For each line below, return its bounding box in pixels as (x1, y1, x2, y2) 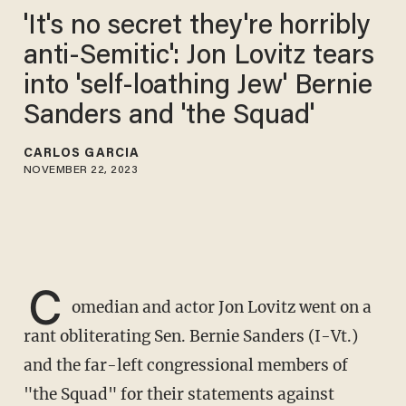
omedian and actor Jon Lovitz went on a (71, 297, 372, 318)
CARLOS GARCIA (23, 147, 140, 160)
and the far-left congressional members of (23, 355, 348, 376)
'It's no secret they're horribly (23, 13, 371, 41)
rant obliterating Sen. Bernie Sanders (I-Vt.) (23, 326, 358, 347)
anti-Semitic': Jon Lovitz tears (23, 43, 374, 71)
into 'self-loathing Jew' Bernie (23, 72, 372, 101)
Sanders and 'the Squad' (23, 102, 314, 130)
